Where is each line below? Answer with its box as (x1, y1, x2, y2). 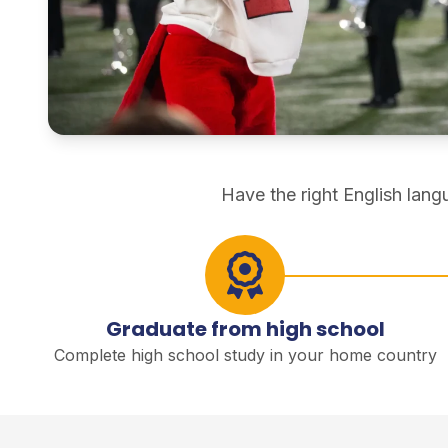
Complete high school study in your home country (53, 345, 437, 366)
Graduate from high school (105, 315, 385, 344)
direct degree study (47, 137, 208, 159)
